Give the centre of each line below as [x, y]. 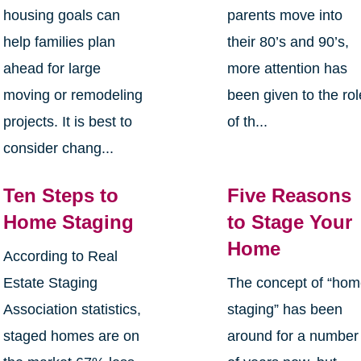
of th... [248, 122]
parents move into [285, 16]
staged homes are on [71, 336]
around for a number [293, 336]
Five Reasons [290, 196]
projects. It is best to [67, 122]
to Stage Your [290, 222]
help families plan [59, 42]
